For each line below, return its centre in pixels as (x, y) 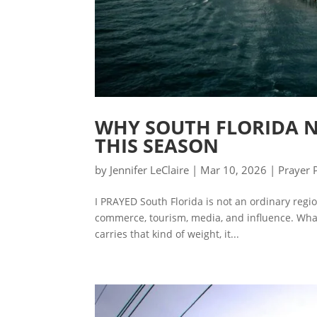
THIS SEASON (157, 146)
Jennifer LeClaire (150, 170)
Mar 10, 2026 (234, 170)
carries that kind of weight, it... (167, 234)
